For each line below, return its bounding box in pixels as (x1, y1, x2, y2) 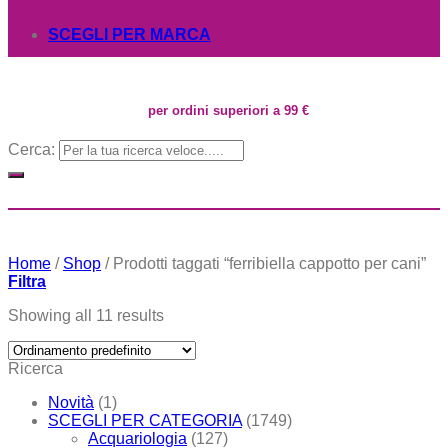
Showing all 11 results (8, 306, 164, 324)
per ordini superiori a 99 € (147, 103, 309, 119)
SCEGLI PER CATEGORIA (48, 411, 242, 429)
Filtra (8, 272, 46, 290)
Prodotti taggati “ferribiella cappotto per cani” (109, 254, 426, 272)
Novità (48, 393, 94, 411)
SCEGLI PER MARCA (48, 26, 211, 43)
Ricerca (8, 359, 63, 377)
